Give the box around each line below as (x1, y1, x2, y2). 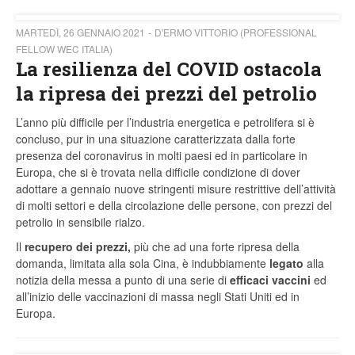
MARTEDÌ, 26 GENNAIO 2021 (16, 25, 145, 40)
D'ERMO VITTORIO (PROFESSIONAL (155, 25, 317, 40)
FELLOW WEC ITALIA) (16, 42, 113, 56)
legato (269, 255, 303, 272)
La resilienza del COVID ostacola (16, 56, 322, 82)
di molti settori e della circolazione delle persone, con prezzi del (16, 197, 332, 214)
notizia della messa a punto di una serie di (16, 272, 230, 288)
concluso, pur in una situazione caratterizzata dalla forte (16, 131, 296, 147)
